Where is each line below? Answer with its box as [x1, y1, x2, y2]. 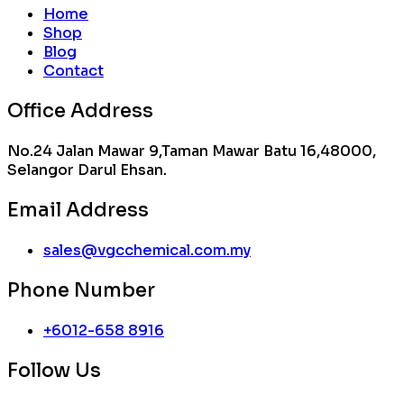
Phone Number [7, 279, 155, 303]
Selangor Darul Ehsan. [7, 161, 167, 180]
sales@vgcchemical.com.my [43, 241, 251, 261]
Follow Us [7, 359, 101, 383]
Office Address [7, 99, 153, 124]
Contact [43, 61, 104, 81]
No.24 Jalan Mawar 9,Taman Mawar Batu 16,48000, [7, 142, 376, 161]
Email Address [7, 198, 149, 223]
